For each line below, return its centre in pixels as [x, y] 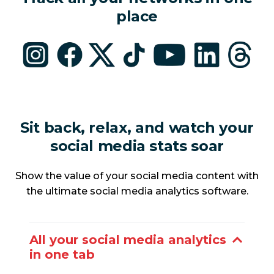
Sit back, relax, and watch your [137, 127]
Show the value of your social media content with [137, 176]
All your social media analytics [128, 240]
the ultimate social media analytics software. [137, 191]
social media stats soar [137, 146]
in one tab [62, 254]
